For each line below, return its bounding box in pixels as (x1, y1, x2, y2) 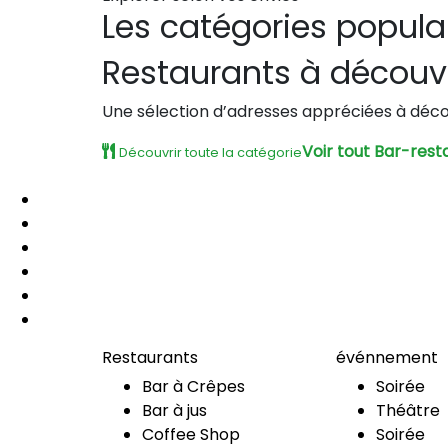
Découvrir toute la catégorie (119, 144, 302, 161)
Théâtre (376, 399, 440, 422)
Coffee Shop (142, 423, 240, 446)
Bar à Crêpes (142, 375, 245, 398)
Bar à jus (142, 399, 207, 422)
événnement (336, 346, 438, 369)
